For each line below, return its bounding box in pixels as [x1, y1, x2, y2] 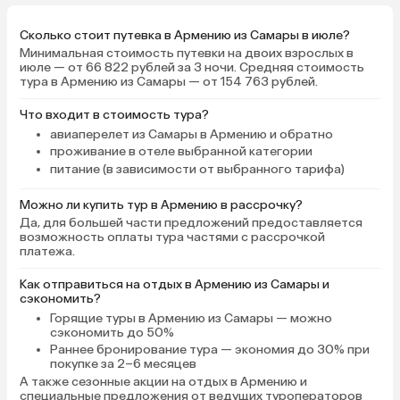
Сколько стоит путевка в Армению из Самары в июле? [20, 27, 350, 43]
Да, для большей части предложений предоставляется [20, 215, 362, 231]
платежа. [20, 244, 75, 260]
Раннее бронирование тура [49, 342, 218, 358]
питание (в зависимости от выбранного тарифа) [49, 161, 345, 177]
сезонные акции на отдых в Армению [71, 373, 297, 389]
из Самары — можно [204, 310, 332, 326]
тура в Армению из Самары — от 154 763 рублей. [20, 73, 318, 89]
